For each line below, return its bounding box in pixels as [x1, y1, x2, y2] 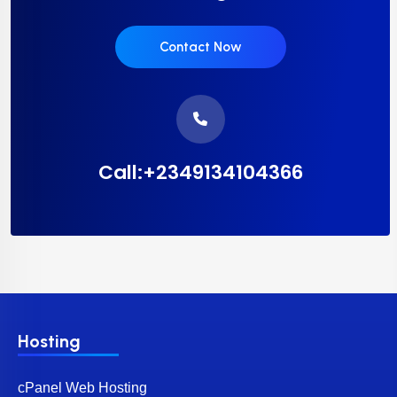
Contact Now [159, 38, 242, 55]
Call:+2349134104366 [97, 158, 303, 186]
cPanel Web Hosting [18, 379, 147, 395]
